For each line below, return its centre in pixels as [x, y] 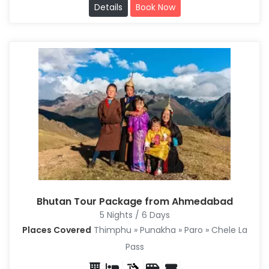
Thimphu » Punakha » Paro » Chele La [169, 230]
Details [108, 8]
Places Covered [56, 230]
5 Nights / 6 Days [134, 215]
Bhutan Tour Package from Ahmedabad [134, 202]
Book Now [155, 8]
